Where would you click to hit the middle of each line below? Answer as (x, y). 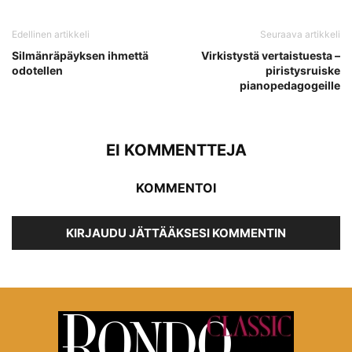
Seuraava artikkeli (300, 35)
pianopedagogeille (290, 86)
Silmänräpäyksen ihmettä (80, 56)
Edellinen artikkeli (51, 35)
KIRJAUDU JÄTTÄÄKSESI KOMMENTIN (176, 233)
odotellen (37, 71)
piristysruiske (303, 71)
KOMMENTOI (176, 188)
